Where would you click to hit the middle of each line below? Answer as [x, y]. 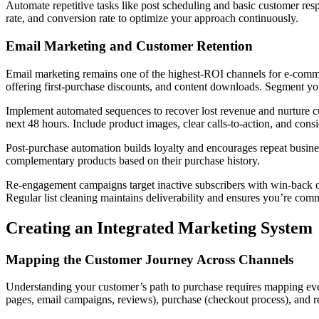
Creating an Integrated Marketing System [159, 228]
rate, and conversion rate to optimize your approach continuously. [152, 19]
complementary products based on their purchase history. [133, 160]
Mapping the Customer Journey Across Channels [150, 259]
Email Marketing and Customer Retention [129, 46]
